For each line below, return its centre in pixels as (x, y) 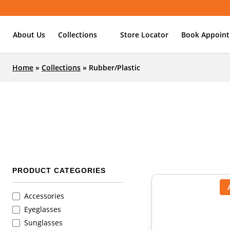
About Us (29, 34)
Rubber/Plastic (114, 68)
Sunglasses (43, 223)
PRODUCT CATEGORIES (59, 170)
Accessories (44, 196)
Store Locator (144, 34)
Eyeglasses (43, 209)
